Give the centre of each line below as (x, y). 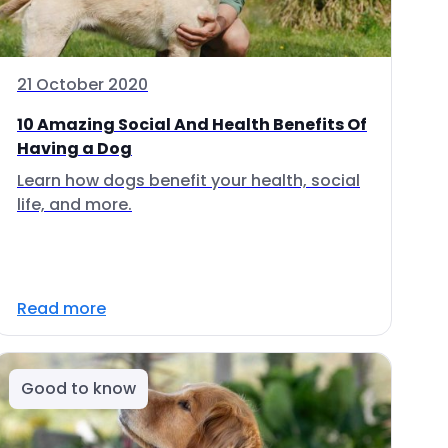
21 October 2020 (82, 84)
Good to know (78, 388)
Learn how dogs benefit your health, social (188, 180)
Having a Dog (74, 148)
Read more (61, 308)
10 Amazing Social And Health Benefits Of (192, 124)
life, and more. (74, 204)
